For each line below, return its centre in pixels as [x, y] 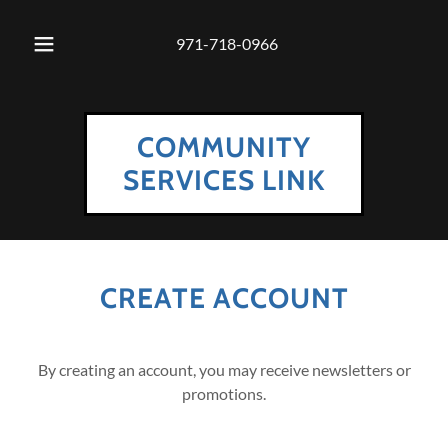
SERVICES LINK [224, 180]
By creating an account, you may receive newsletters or [224, 369]
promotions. [224, 393]
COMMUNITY [224, 147]
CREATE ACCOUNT [224, 298]
